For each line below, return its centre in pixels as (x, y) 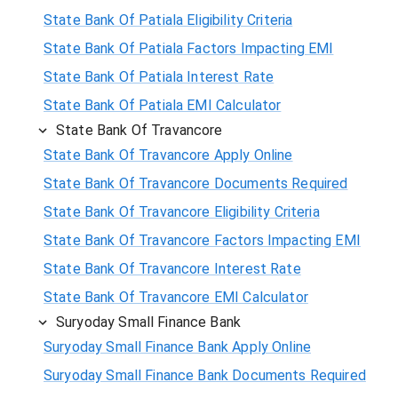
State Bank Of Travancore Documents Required (196, 183)
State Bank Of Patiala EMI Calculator (163, 105)
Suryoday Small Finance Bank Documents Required (205, 375)
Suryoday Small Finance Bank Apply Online (178, 346)
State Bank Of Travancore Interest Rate (172, 268)
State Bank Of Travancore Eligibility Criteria (182, 211)
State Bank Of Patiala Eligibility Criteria (168, 20)
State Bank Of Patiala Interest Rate (159, 76)
